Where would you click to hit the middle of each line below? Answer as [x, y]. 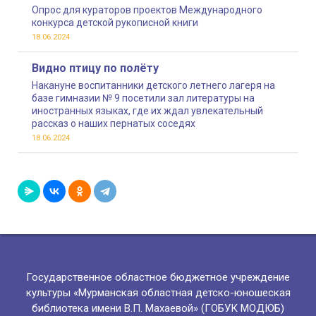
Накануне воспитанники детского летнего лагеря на [153, 86]
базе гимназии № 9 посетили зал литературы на [143, 98]
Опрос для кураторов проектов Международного [147, 10]
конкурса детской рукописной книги [115, 23]
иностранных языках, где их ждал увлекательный [147, 111]
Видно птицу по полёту [95, 68]
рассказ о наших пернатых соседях [114, 124]
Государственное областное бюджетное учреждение [158, 278]
